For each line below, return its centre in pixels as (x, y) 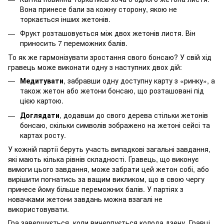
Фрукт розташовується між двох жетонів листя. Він (108, 33)
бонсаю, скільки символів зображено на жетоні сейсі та (115, 125)
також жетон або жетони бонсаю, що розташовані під (112, 91)
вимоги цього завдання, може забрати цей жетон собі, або (108, 169)
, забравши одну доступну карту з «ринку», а (139, 81)
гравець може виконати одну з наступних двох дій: (95, 67)
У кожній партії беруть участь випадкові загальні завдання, (109, 149)
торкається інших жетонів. (65, 19)
